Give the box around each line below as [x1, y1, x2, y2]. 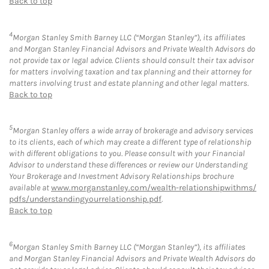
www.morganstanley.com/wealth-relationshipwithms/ [51, 183, 256, 193]
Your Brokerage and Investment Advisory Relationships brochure [9, 171, 234, 182]
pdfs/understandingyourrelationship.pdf [9, 194, 162, 205]
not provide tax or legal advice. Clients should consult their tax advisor [9, 55, 254, 65]
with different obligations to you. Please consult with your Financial [9, 148, 245, 159]
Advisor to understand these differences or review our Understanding [9, 160, 247, 171]
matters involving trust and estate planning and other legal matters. [9, 77, 249, 88]
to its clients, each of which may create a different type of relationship [9, 137, 251, 148]
